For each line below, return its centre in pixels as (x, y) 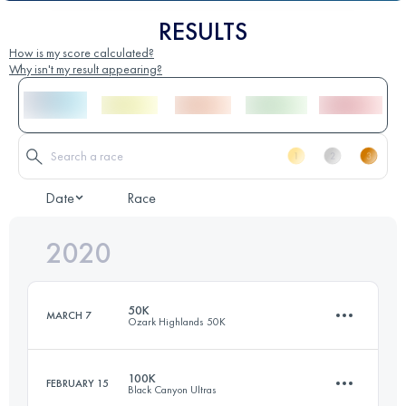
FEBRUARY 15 (77, 383)
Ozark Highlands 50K (177, 321)
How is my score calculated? (82, 52)
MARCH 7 (69, 315)
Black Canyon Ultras (172, 389)
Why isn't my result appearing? (86, 68)
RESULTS (203, 31)
